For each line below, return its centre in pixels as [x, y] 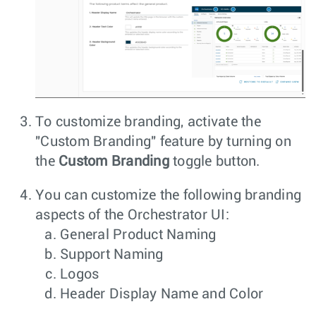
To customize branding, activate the [148, 122]
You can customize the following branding [168, 196]
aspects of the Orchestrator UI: [132, 215]
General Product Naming [138, 235]
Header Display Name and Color [162, 294]
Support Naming [112, 255]
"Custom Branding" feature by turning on [163, 142]
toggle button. [214, 162]
